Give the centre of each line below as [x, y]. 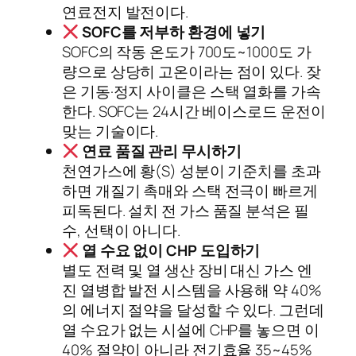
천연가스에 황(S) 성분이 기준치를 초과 [192, 171]
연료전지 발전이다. [125, 12]
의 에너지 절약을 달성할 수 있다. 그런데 [193, 310]
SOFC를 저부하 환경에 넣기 [174, 32]
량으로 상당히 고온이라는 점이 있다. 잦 [192, 72]
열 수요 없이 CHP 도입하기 [171, 251]
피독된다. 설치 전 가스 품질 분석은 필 [186, 211]
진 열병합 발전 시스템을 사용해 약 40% [192, 290]
